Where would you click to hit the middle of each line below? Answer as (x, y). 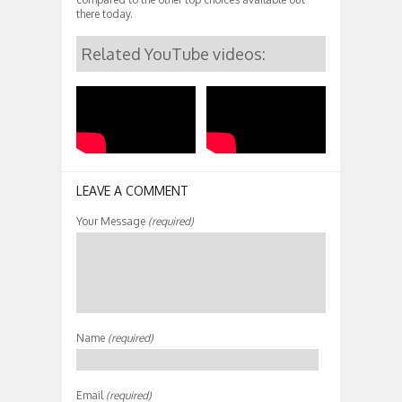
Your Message (111, 221)
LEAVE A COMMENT (132, 190)
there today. (105, 13)
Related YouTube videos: (174, 53)
